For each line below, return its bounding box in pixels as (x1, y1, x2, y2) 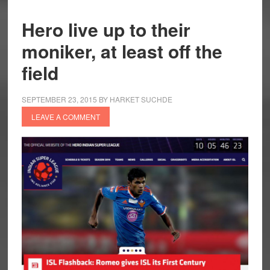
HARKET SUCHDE (109, 94, 172, 105)
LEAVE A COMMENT (31, 111, 100, 122)
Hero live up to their (21, 16, 190, 43)
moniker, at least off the (21, 38, 222, 64)
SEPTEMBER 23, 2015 (21, 94, 97, 105)
